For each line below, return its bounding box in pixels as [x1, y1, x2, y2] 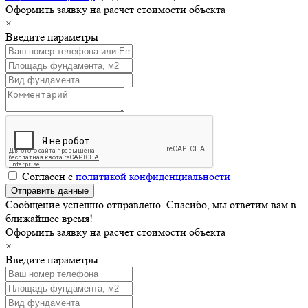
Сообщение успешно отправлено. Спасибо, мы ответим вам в [5, 197, 296, 211]
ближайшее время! [5, 211, 93, 225]
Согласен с [22, 169, 76, 183]
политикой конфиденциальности [76, 169, 230, 183]
